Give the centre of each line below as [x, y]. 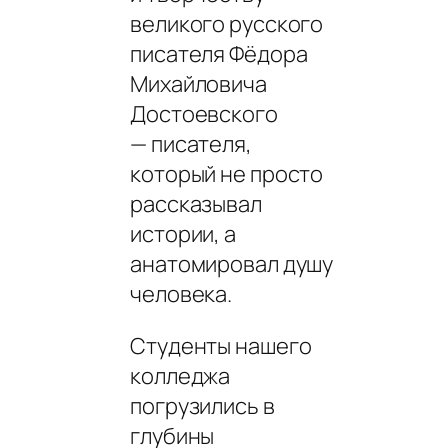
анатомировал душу [232, 263]
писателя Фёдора [219, 53]
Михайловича [198, 83]
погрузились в [202, 405]
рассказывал [196, 203]
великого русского [227, 23]
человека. [185, 293]
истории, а [183, 233]
